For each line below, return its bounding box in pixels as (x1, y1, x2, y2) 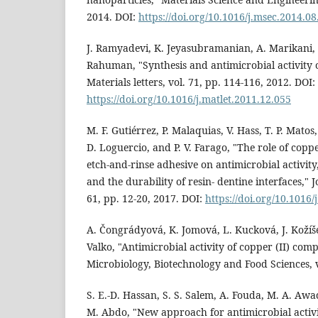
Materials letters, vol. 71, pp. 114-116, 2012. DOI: (87, 75, 315, 89)
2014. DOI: (87, 10, 138, 24)
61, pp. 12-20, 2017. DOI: (87, 192, 205, 206)
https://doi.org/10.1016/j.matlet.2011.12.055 (87, 92, 291, 106)
